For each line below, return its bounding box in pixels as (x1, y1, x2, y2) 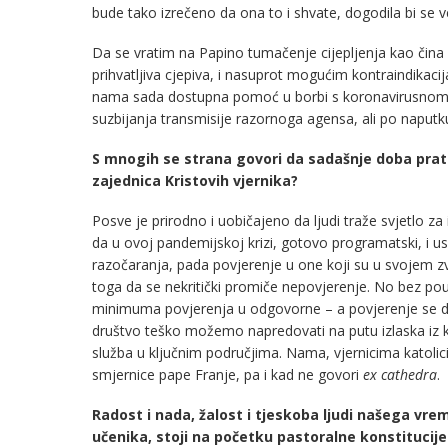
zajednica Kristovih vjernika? (92, 170, 298, 190)
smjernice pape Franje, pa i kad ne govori (92, 364, 363, 384)
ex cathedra (363, 364, 437, 384)
